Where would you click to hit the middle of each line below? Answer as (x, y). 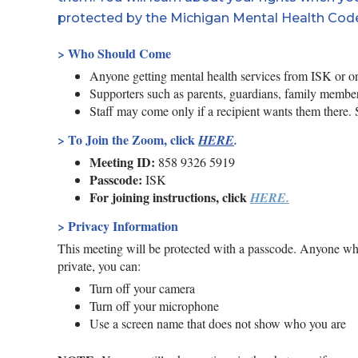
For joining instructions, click (170, 197)
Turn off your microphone (154, 306)
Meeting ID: (122, 162)
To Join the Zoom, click (133, 139)
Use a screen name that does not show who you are (218, 323)
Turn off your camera (142, 288)
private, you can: (99, 266)
